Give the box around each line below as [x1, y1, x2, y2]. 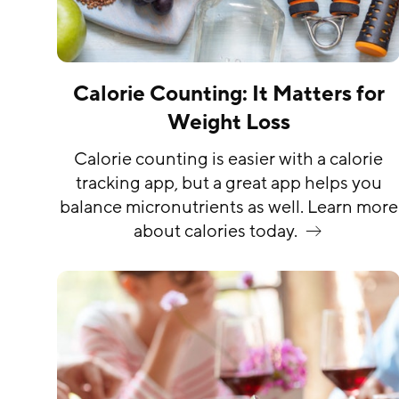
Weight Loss [167, 109, 290, 137]
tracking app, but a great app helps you [75, 172, 382, 196]
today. [245, 220, 297, 244]
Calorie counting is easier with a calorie [74, 148, 384, 172]
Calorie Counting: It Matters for [72, 80, 385, 109]
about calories [133, 220, 246, 244]
